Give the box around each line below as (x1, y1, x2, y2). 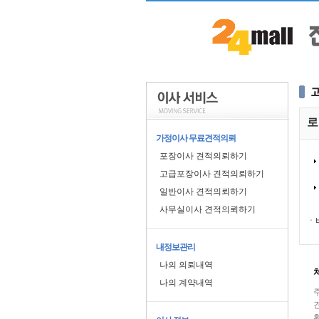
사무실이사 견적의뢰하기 (159, 204, 256, 214)
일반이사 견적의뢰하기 (159, 187, 247, 197)
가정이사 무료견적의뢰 (155, 133, 236, 143)
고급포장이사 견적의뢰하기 (159, 169, 264, 179)
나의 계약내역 (159, 278, 213, 288)
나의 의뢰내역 (159, 260, 213, 270)
